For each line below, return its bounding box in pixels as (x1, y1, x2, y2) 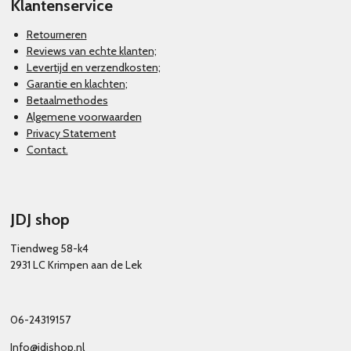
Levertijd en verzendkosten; (26, 60, 161, 74)
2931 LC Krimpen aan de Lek (9, 257, 142, 272)
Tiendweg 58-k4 (9, 241, 89, 255)
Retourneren (26, 27, 87, 42)
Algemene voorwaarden (26, 109, 142, 124)
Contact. (26, 142, 68, 157)
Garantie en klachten (26, 76, 125, 91)
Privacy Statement (26, 125, 116, 140)
